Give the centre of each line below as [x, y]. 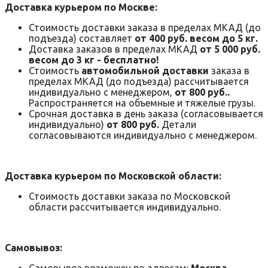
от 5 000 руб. [230, 49]
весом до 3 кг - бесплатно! [94, 60]
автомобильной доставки [145, 70]
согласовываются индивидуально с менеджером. [143, 135]
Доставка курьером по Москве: [81, 7]
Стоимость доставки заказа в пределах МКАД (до [145, 27]
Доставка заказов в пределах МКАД [114, 49]
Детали [179, 124]
